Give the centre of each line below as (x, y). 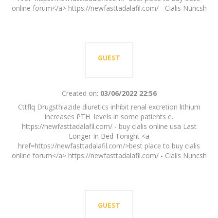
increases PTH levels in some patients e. (109, 117)
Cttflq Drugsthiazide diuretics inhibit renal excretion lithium (109, 107)
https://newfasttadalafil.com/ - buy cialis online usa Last (109, 127)
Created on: (80, 93)
